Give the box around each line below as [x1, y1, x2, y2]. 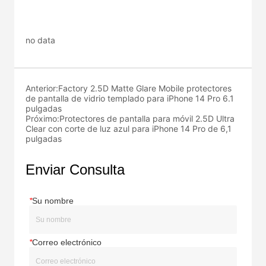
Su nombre [32, 196, 74, 206]
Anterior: [26, 83, 59, 94]
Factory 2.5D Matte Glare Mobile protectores [58, 83, 232, 94]
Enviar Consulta [26, 161, 125, 178]
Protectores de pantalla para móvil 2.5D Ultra [59, 113, 235, 124]
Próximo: [26, 113, 60, 124]
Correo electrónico [32, 237, 102, 248]
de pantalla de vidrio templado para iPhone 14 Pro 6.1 [26, 93, 235, 104]
